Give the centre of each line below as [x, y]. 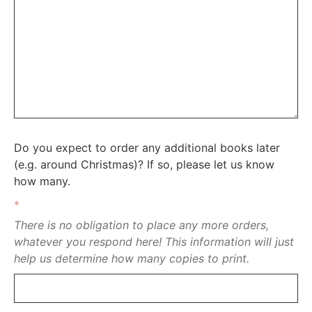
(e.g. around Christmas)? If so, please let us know [144, 164]
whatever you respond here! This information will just [154, 241]
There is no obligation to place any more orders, [141, 225]
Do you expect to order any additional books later [147, 147]
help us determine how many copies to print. [132, 258]
